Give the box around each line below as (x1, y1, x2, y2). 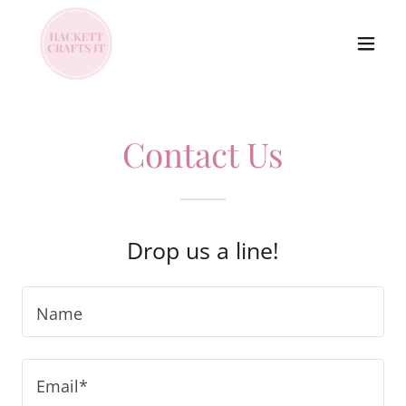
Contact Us (122, 131, 284, 176)
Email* (36, 375, 88, 398)
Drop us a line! (127, 235, 279, 266)
